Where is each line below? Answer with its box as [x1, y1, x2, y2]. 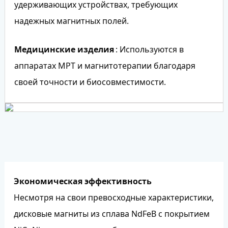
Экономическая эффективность [13, 176, 152, 187]
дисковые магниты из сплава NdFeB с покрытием [13, 208, 210, 220]
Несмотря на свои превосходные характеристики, [13, 192, 214, 204]
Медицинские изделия [14, 43, 114, 55]
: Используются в [115, 43, 184, 55]
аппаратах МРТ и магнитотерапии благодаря [14, 60, 195, 71]
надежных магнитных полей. [14, 15, 129, 26]
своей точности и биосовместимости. [14, 76, 166, 88]
